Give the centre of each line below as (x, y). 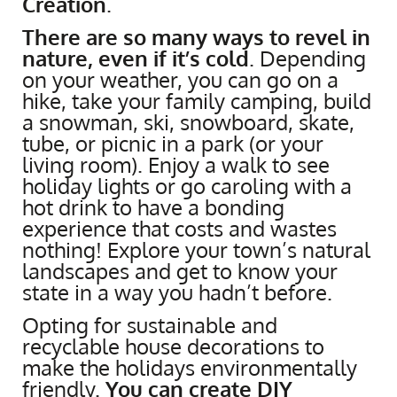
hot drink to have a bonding (153, 206)
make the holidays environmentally (190, 367)
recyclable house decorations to (173, 346)
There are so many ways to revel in (196, 36)
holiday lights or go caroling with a (187, 185)
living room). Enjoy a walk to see (176, 164)
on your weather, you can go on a (180, 79)
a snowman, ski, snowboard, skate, (188, 121)
